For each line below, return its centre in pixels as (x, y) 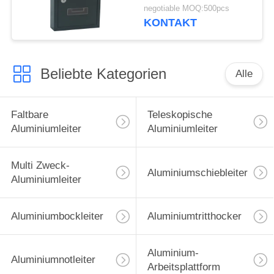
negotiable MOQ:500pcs (187, 9)
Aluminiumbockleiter (57, 217)
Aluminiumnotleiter (53, 260)
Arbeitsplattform (183, 267)
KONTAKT (171, 23)
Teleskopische (180, 115)
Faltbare (29, 115)
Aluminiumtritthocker (194, 217)
